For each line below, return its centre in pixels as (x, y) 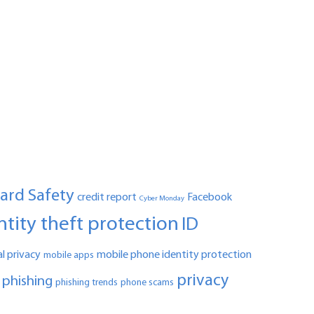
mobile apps (69, 256)
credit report (107, 198)
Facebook (210, 198)
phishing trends (87, 283)
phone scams (148, 283)
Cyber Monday (162, 199)
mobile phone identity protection (175, 255)
